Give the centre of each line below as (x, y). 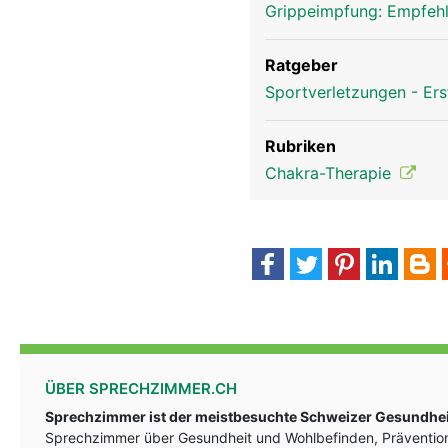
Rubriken (300, 146)
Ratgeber (301, 65)
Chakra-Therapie (330, 173)
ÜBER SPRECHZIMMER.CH (141, 388)
